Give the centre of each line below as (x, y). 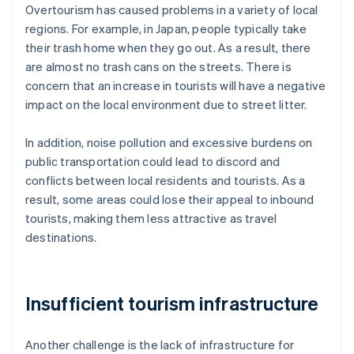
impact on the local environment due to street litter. (166, 105)
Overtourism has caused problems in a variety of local (172, 10)
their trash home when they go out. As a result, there (168, 48)
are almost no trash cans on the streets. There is (158, 67)
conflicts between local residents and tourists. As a (166, 181)
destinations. (61, 237)
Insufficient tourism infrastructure (172, 303)
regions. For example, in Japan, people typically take (166, 29)
